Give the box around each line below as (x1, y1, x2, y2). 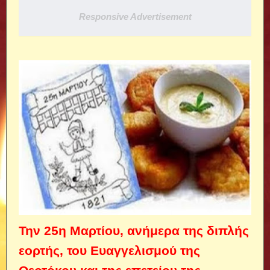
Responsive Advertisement (78, 11, 192, 22)
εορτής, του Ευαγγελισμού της (19, 243, 200, 257)
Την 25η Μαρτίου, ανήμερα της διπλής (19, 223, 249, 237)
